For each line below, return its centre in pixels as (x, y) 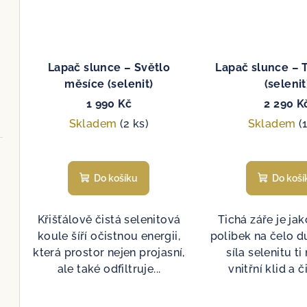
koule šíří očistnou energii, (109, 236)
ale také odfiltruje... (109, 269)
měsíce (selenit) (109, 84)
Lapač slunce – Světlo (109, 67)
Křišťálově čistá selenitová (109, 219)
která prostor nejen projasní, (109, 252)
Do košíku (116, 178)
